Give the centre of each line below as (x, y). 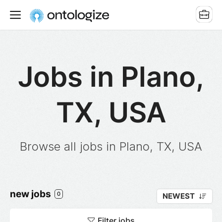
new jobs (31, 194)
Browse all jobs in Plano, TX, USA (111, 146)
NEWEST (179, 196)
